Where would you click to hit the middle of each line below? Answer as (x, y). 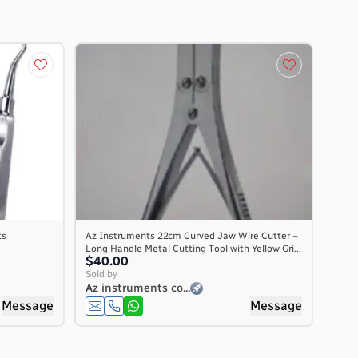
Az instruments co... (138, 288)
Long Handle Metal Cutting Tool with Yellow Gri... (193, 249)
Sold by (101, 274)
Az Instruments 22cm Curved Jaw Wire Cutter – (192, 236)
